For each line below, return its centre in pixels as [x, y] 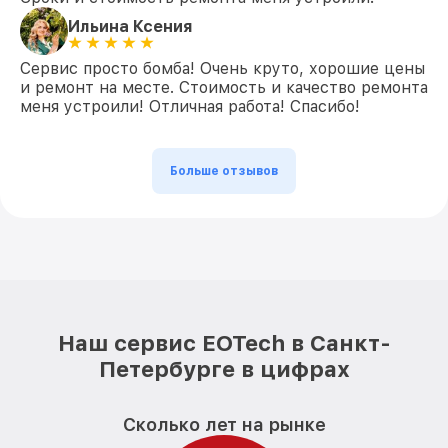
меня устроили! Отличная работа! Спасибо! [190, 106]
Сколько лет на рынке [224, 424]
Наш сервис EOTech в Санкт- [224, 343]
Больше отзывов [224, 171]
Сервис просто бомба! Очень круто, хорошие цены [222, 68]
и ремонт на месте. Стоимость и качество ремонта [224, 87]
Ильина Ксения [130, 26]
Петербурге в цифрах [224, 369]
